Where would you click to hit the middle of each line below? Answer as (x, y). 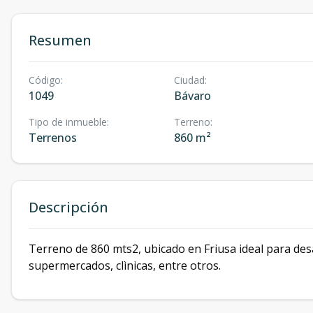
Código (45, 80)
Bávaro (192, 96)
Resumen (60, 40)
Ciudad (189, 80)
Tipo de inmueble (68, 122)
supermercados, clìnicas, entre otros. (126, 265)
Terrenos (53, 138)
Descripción (68, 207)
